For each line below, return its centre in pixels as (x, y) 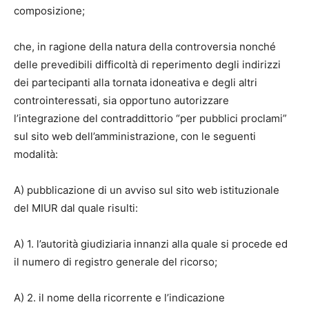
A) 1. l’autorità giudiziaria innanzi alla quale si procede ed (151, 244)
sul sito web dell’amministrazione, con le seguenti (135, 137)
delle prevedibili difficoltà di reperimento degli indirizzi (147, 65)
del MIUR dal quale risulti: (76, 208)
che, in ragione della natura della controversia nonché (145, 47)
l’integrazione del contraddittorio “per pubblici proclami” (150, 119)
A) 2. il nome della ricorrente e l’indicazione (119, 298)
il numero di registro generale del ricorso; (116, 262)
